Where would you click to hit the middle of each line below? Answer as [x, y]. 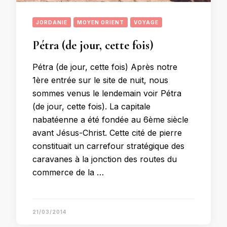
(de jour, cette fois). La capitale [91, 106]
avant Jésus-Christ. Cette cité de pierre [107, 133]
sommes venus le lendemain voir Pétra [107, 93]
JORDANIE [52, 22]
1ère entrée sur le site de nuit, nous [100, 80]
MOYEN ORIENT [101, 22]
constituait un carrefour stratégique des [108, 146]
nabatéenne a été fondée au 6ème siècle [110, 120]
